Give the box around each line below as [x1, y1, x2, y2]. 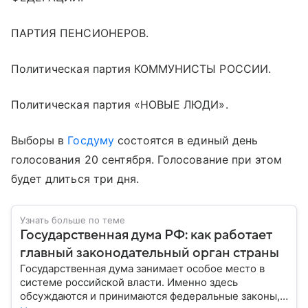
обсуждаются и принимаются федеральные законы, [20, 289, 280, 302]
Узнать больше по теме [20, 214, 125, 225]
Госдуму [67, 133, 114, 147]
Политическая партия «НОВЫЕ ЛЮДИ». [11, 98, 228, 111]
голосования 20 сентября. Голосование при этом [11, 153, 283, 166]
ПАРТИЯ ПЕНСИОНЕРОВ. [11, 26, 148, 40]
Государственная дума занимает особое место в [20, 262, 265, 275]
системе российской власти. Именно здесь [20, 276, 238, 289]
